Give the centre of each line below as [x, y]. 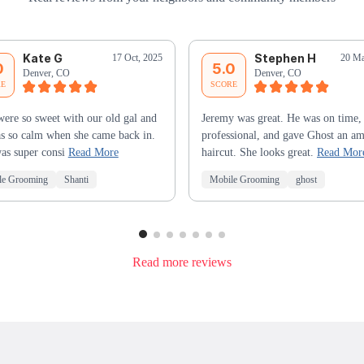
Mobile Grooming [245, 180]
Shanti [76, 180]
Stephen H [285, 58]
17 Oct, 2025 [137, 58]
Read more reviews [182, 262]
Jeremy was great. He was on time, [282, 119]
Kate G [42, 58]
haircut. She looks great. [259, 153]
